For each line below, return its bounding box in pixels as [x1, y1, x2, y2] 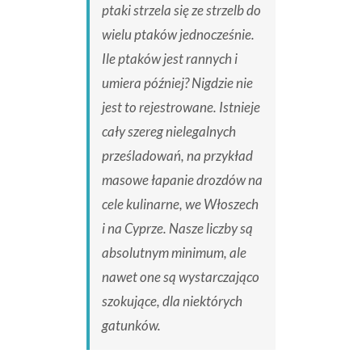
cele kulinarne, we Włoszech [101, 196, 259, 213]
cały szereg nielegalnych [101, 123, 236, 141]
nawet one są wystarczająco [101, 268, 259, 286]
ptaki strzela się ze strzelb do [101, 2, 261, 19]
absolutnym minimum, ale [101, 244, 246, 262]
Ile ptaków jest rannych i [101, 50, 238, 68]
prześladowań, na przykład [101, 147, 253, 165]
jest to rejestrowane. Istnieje [101, 99, 260, 116]
